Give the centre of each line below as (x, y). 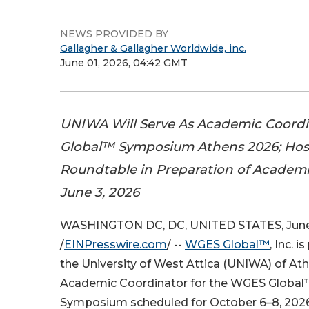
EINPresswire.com (116, 245)
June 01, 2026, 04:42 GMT (124, 63)
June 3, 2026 (100, 192)
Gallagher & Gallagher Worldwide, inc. (153, 48)
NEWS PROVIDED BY (114, 34)
